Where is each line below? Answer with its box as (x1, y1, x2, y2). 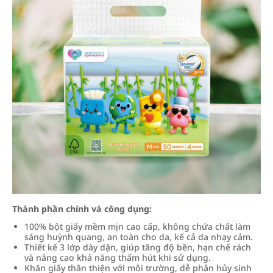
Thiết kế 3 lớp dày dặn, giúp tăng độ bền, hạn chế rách (24, 241, 251, 253)
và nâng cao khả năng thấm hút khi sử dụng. (24, 252, 211, 263)
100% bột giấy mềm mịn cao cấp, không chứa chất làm (24, 221, 250, 232)
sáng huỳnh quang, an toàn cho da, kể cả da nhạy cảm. (24, 231, 253, 243)
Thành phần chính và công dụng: (12, 203, 152, 214)
